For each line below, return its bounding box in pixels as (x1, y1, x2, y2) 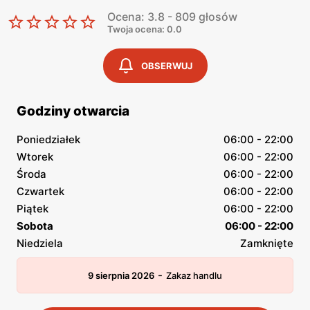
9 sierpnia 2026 (88, 270, 154, 281)
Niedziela (17, 237, 63, 250)
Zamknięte (240, 237, 293, 250)
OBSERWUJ (141, 60, 192, 71)
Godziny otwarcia (17, 103, 129, 119)
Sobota (17, 219, 53, 232)
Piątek (17, 202, 48, 215)
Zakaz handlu (166, 270, 222, 281)
